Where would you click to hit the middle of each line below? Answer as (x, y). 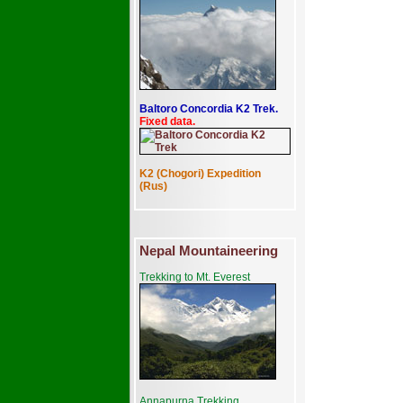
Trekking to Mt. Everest (195, 277)
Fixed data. (167, 121)
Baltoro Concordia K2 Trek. (209, 109)
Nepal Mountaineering (209, 251)
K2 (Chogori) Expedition (200, 174)
